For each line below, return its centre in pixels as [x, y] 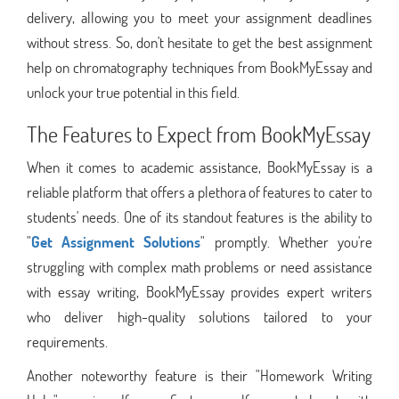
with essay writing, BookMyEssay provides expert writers [199, 291]
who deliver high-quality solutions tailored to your [199, 316]
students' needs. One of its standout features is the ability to [199, 216]
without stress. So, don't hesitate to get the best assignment [199, 42]
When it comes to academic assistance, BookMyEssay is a [199, 167]
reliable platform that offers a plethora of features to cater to [199, 191]
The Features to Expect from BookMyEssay [199, 134]
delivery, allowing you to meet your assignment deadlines [199, 17]
